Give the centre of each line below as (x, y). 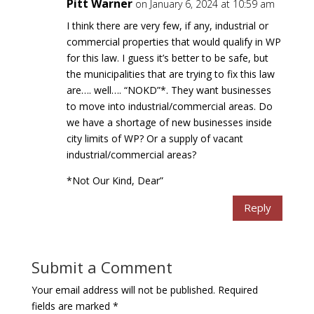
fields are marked (72, 306)
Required (238, 289)
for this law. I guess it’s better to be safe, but (167, 57)
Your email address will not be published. (123, 289)
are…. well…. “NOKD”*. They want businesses (169, 90)
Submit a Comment (102, 267)
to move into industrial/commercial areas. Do (169, 106)
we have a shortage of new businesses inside (169, 122)
